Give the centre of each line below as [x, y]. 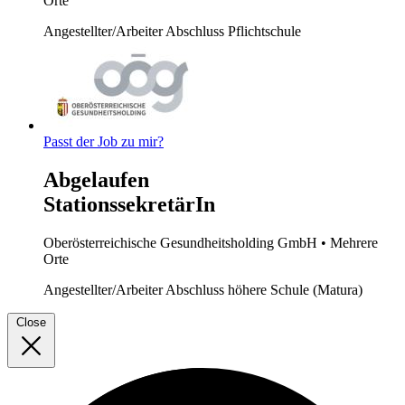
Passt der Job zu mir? [104, 142]
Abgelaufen [96, 179]
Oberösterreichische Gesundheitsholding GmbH [182, 242]
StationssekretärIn [129, 204]
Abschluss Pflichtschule [233, 32]
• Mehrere [349, 242]
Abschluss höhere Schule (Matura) [264, 289]
